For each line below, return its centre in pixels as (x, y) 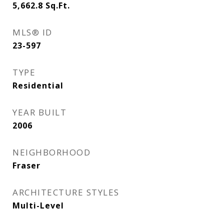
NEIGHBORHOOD (51, 152)
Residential (38, 85)
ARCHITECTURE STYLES (66, 192)
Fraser (26, 165)
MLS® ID (32, 32)
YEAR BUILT (39, 112)
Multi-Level (38, 205)
